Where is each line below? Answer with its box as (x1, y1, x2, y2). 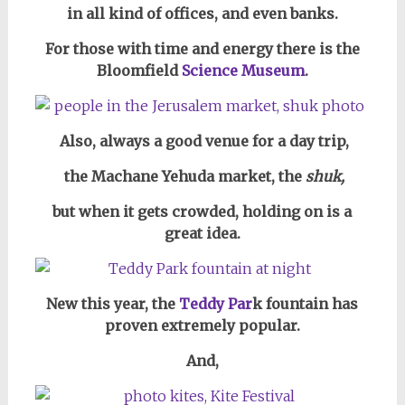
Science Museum (181, 61, 305, 80)
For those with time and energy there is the (44, 40, 360, 58)
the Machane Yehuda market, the (60, 167, 306, 185)
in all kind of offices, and (66, 5, 252, 23)
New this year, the (46, 295, 180, 313)
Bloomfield (96, 61, 182, 80)
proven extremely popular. (104, 316, 300, 334)
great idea (164, 224, 237, 242)
